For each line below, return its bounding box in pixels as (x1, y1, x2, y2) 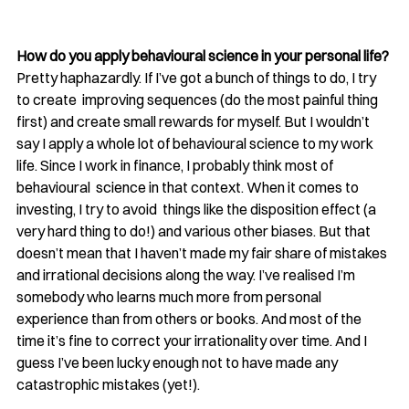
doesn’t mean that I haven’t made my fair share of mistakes (16, 243, 390, 262)
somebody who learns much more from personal (16, 287, 324, 306)
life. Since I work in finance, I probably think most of (16, 155, 336, 174)
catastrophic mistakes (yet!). (16, 374, 200, 393)
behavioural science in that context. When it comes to (16, 177, 362, 196)
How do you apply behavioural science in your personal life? (16, 46, 389, 65)
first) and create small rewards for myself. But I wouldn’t (16, 111, 372, 131)
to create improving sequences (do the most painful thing (16, 89, 381, 109)
